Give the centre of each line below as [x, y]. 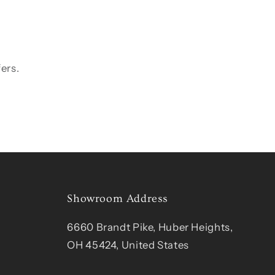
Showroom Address [118, 199]
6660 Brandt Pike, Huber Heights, [150, 227]
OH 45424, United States [128, 245]
